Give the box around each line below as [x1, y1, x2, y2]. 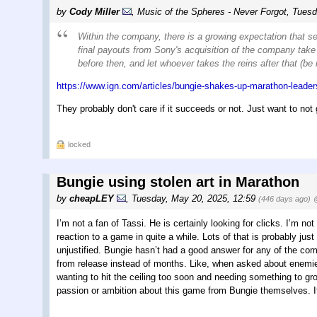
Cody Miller [69, 6, 120, 17]
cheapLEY [69, 192, 114, 204]
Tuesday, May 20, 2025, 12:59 [132, 192, 258, 204]
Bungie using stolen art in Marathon [57, 173, 299, 190]
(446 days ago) [258, 194, 311, 203]
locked [68, 139, 91, 149]
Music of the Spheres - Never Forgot [137, 6, 287, 17]
